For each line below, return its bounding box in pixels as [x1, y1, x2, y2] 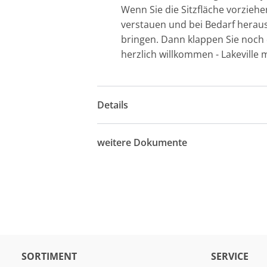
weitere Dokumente [97, 135, 188, 149]
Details [97, 98, 129, 111]
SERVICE [211, 250, 249, 263]
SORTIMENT [21, 250, 77, 263]
